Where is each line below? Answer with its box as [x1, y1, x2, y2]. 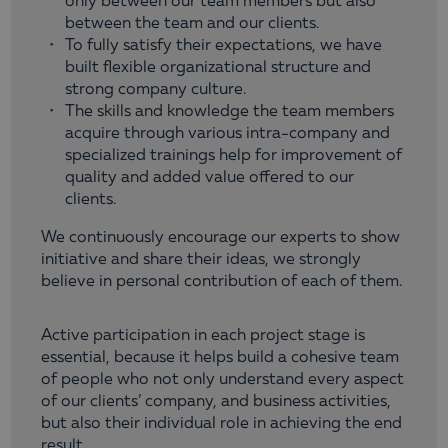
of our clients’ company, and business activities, [41, 394, 391, 411]
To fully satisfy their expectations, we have [65, 38, 382, 55]
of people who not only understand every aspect [41, 372, 404, 389]
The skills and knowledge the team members [65, 104, 394, 121]
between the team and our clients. [65, 16, 319, 33]
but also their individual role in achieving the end [41, 416, 402, 433]
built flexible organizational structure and [65, 60, 371, 77]
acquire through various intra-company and [65, 126, 390, 143]
